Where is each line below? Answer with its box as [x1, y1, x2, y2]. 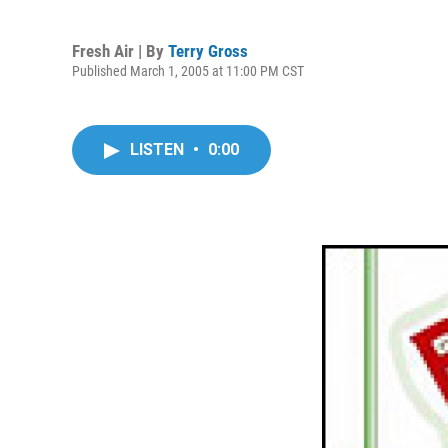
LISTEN [130, 140, 188, 159]
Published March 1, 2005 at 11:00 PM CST [72, 62, 304, 79]
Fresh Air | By [72, 40, 168, 61]
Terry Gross [168, 40, 248, 61]
